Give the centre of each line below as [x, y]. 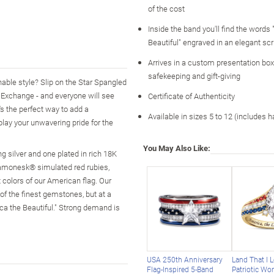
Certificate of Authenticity [191, 96]
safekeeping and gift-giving [194, 76]
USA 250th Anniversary [184, 260]
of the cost [166, 8]
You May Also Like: [177, 148]
